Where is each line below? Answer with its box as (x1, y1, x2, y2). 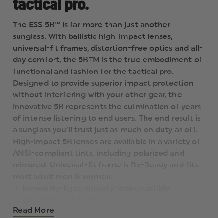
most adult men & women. (13, 172, 113, 181)
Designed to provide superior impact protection (13, 79, 194, 87)
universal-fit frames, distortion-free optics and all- (13, 44, 203, 52)
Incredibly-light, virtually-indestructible (22, 184, 171, 192)
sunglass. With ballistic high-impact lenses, (13, 32, 173, 40)
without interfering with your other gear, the (13, 91, 182, 99)
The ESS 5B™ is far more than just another (13, 20, 171, 29)
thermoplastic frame (22, 196, 101, 204)
